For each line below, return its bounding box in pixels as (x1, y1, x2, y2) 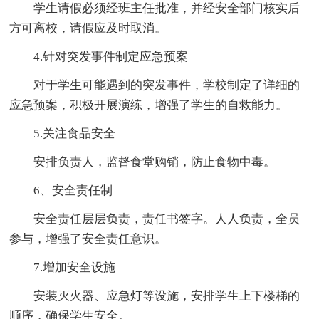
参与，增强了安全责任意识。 (9, 232, 167, 246)
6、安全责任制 (33, 184, 113, 198)
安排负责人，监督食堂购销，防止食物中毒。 (33, 155, 276, 169)
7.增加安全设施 (33, 261, 116, 275)
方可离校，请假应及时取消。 (9, 21, 167, 36)
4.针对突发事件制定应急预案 (33, 50, 189, 64)
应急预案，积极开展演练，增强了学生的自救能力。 (9, 98, 288, 113)
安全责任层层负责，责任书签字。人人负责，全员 (33, 212, 300, 226)
